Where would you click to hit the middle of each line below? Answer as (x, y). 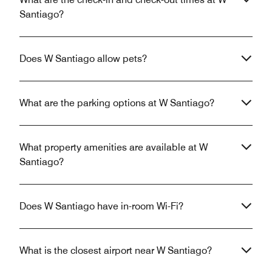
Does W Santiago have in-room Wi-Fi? (101, 206)
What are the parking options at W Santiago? (117, 103)
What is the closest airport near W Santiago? (116, 250)
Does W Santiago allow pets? (83, 58)
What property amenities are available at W (114, 147)
